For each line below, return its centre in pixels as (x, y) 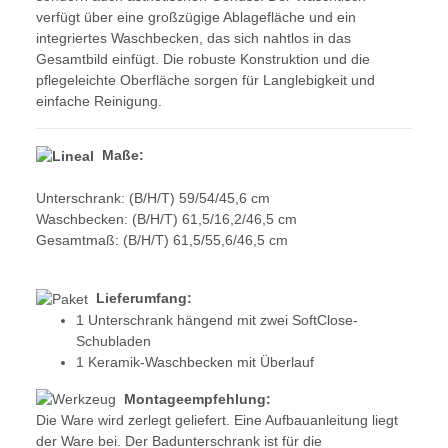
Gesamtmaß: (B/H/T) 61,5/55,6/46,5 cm (162, 239)
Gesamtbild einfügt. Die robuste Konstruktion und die (203, 59)
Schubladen (113, 340)
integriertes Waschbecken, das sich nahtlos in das (193, 38)
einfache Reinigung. (99, 101)
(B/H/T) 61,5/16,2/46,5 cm (214, 218)
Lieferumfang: (142, 297)
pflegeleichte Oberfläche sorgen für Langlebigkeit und (205, 80)
